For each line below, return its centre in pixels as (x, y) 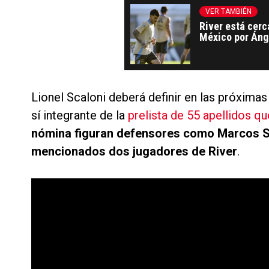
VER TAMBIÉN (228, 12)
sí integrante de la (80, 116)
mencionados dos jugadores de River (134, 152)
